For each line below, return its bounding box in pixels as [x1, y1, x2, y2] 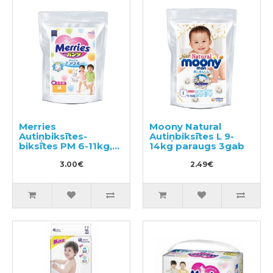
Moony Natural [149, 121, 221, 133]
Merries [19, 121, 56, 133]
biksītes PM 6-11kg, [19, 140, 112, 152]
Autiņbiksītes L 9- [149, 130, 234, 143]
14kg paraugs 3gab [149, 140, 244, 152]
